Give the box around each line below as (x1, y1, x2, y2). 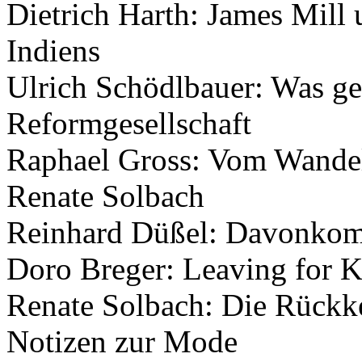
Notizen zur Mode (6, 323, 238, 359)
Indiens (6, 32, 100, 68)
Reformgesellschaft (6, 105, 251, 141)
